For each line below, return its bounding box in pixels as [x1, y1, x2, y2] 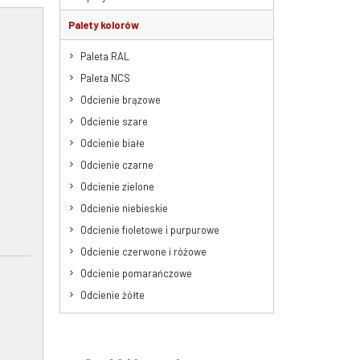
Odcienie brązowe [80, 92, 161, 106]
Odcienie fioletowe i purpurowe [80, 223, 219, 236]
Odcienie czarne [80, 157, 153, 171]
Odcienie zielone [80, 179, 154, 193]
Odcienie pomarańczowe [80, 266, 192, 280]
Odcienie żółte [80, 288, 145, 301]
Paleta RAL [80, 49, 129, 63]
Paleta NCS [80, 71, 130, 84]
